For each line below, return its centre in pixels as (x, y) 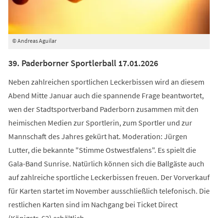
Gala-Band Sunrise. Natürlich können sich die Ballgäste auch (106, 164)
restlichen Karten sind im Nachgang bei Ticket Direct (93, 205)
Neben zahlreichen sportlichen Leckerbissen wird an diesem (106, 82)
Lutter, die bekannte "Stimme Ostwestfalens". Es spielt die (102, 150)
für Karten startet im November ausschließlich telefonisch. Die (109, 191)
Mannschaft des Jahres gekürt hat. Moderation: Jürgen (98, 136)
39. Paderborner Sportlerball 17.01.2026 (83, 63)
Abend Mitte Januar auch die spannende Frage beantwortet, (106, 96)
